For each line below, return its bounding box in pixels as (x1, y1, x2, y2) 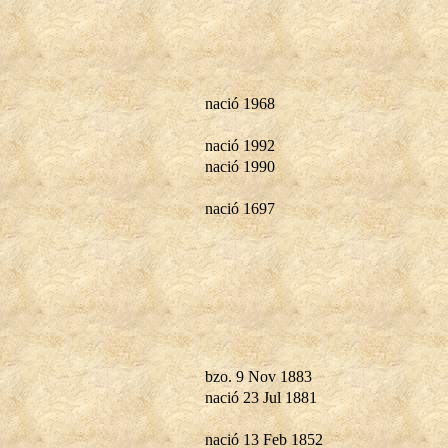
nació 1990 (205, 157, 275, 175)
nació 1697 (205, 199, 275, 217)
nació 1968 (205, 94, 275, 112)
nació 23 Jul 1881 (205, 388, 317, 406)
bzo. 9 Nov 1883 (205, 367, 312, 385)
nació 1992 (205, 136, 275, 154)
